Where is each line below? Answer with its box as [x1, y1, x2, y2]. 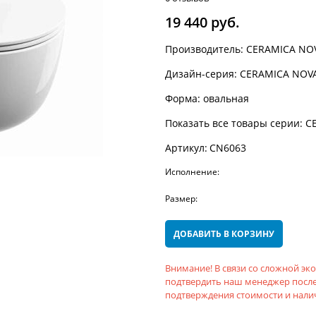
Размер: [165, 193, 197, 205]
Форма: [165, 92, 203, 106]
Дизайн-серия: [165, 67, 240, 81]
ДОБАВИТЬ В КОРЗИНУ [174, 228, 274, 241]
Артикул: [165, 141, 207, 155]
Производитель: [165, 42, 246, 56]
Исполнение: [165, 166, 219, 178]
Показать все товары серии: [165, 116, 305, 130]
